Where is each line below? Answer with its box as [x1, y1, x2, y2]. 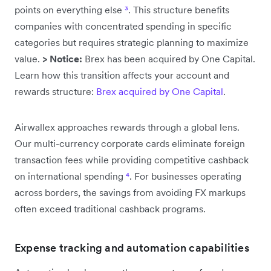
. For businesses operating [129, 170, 241, 182]
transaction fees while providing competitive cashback [15, 154, 249, 166]
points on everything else [15, 4, 125, 16]
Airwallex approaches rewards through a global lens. [15, 121, 240, 133]
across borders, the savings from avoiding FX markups [15, 186, 246, 198]
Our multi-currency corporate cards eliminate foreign [15, 137, 245, 149]
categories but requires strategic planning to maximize [15, 36, 249, 48]
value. [15, 53, 42, 65]
